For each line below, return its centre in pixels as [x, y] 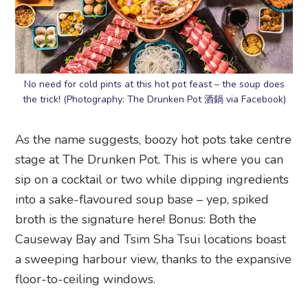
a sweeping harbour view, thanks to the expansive [154, 260]
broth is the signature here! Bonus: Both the [136, 220]
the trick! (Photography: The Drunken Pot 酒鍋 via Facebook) [154, 100]
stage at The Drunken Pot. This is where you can [150, 160]
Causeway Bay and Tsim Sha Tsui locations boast [151, 240]
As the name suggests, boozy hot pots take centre [154, 140]
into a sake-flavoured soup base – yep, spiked [142, 200]
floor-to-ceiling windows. [86, 279]
